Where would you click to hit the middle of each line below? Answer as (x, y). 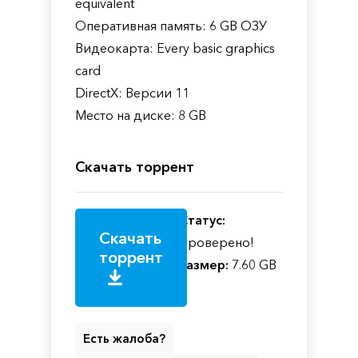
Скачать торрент (135, 167)
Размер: (204, 265)
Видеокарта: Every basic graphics (175, 48)
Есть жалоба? (124, 339)
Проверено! (217, 243)
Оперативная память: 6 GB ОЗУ (171, 26)
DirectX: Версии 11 (132, 93)
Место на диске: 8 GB (141, 115)
